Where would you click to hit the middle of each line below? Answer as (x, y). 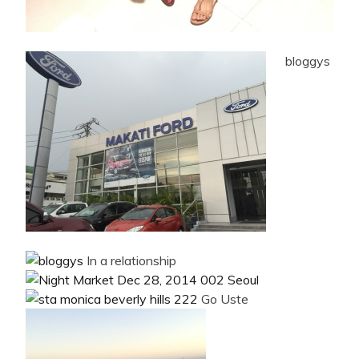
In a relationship (130, 261)
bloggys (308, 61)
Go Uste (225, 299)
